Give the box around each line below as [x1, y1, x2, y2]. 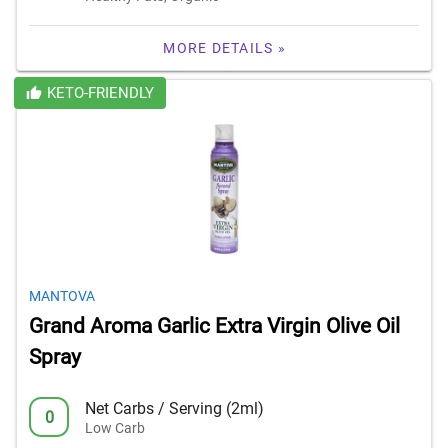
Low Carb [85, 419, 145, 436]
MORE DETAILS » [163, 40, 286, 57]
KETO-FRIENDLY [46, 84, 154, 103]
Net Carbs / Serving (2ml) [85, 398, 264, 418]
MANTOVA [29, 288, 95, 305]
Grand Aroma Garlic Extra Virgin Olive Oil [29, 314, 400, 339]
